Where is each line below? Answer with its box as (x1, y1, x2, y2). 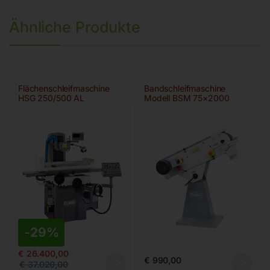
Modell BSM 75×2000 (143, 93, 230, 104)
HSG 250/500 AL (17, 93, 85, 104)
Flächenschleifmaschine (17, 83, 110, 94)
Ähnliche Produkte (9, 18, 140, 37)
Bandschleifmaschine (143, 83, 226, 94)
